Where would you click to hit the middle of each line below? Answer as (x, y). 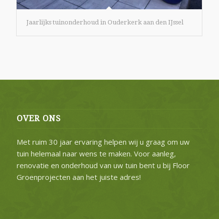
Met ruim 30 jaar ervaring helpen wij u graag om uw (103, 142)
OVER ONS (38, 118)
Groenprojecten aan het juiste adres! (78, 177)
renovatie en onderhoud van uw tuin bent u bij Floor (103, 165)
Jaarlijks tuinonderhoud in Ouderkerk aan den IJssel (105, 22)
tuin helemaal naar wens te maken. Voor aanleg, (96, 153)
